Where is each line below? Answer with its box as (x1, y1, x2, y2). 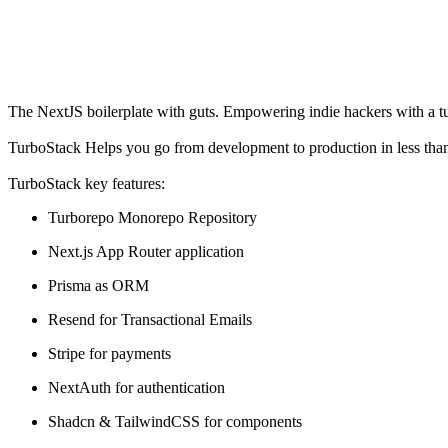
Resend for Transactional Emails (48, 310, 252, 328)
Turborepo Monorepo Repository (48, 208, 257, 226)
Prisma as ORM (48, 276, 149, 294)
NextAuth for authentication (48, 378, 225, 396)
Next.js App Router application (48, 242, 244, 260)
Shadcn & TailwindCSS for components (48, 412, 302, 430)
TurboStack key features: (8, 174, 165, 192)
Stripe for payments (48, 344, 171, 362)
